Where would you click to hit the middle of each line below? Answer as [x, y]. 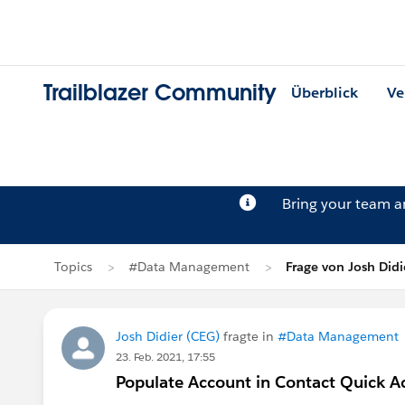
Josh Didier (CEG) [168, 336]
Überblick [325, 93]
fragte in [249, 336]
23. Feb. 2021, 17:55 [165, 357]
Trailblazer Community [160, 93]
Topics [73, 267]
